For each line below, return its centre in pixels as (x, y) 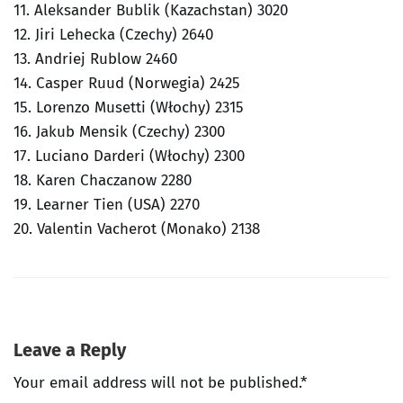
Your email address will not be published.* (160, 382)
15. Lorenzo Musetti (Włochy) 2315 (129, 107)
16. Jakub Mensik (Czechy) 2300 (119, 131)
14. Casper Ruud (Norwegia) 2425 (127, 83)
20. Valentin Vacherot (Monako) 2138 (137, 228)
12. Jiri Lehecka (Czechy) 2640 (113, 34)
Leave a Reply (70, 349)
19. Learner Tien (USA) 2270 (107, 204)
